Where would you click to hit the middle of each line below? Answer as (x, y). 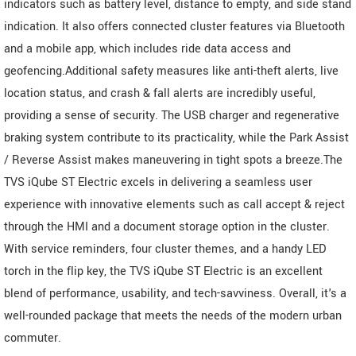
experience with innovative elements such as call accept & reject (174, 204)
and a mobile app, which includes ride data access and (147, 48)
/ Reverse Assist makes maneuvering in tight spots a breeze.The (173, 160)
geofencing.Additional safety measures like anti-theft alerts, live (171, 71)
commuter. (33, 338)
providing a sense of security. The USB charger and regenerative (172, 115)
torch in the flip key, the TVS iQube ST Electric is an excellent (163, 271)
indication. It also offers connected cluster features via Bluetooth (174, 26)
